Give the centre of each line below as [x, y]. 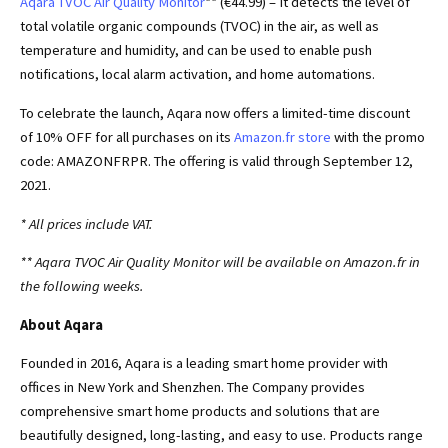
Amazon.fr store [282, 136]
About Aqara [61, 324]
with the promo [378, 136]
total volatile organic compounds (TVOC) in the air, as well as [199, 26]
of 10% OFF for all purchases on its [127, 136]
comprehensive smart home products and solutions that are [200, 411]
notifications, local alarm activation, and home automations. [197, 74]
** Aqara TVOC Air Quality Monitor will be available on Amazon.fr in [220, 262]
